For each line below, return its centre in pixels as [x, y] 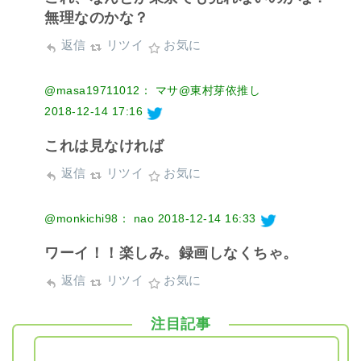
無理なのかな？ [97, 17]
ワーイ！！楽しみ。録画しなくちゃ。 [171, 253]
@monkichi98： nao [99, 218]
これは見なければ [104, 145]
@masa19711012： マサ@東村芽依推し [152, 90]
